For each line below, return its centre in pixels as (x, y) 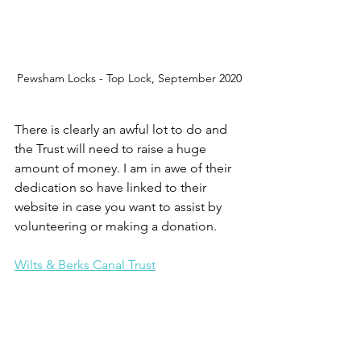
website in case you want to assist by (120, 207)
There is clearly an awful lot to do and (122, 130)
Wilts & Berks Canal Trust (85, 265)
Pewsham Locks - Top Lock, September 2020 (129, 79)
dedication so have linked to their (112, 188)
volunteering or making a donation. (117, 226)
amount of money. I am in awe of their (124, 168)
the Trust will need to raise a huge (112, 149)
